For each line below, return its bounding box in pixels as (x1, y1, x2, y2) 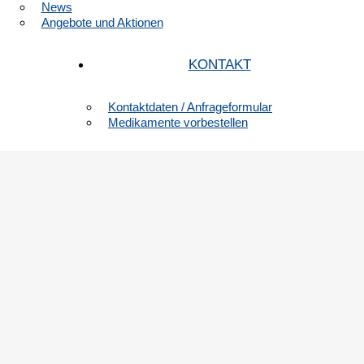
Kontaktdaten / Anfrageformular (108, 100, 272, 114)
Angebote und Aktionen (41, 15, 163, 29)
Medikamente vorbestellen (108, 115, 248, 129)
